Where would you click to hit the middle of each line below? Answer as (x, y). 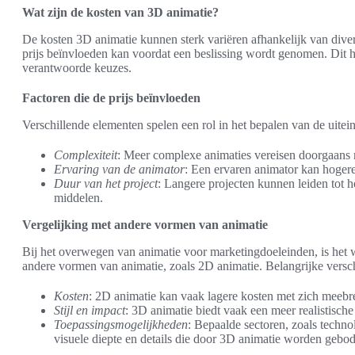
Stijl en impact (90, 310)
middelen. (78, 198)
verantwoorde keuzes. (77, 68)
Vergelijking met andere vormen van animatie (145, 225)
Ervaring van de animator (119, 169)
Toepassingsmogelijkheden (121, 324)
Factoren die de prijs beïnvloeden (111, 98)
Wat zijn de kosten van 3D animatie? (120, 12)
